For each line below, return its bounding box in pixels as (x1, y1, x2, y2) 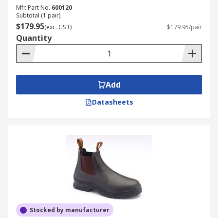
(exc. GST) (44, 23, 72, 31)
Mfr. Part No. (16, 3, 50, 12)
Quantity (16, 33, 52, 43)
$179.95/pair (167, 23, 202, 31)
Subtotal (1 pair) (16, 11, 60, 19)
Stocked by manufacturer (30, 206, 109, 214)
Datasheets (91, 97, 133, 107)
